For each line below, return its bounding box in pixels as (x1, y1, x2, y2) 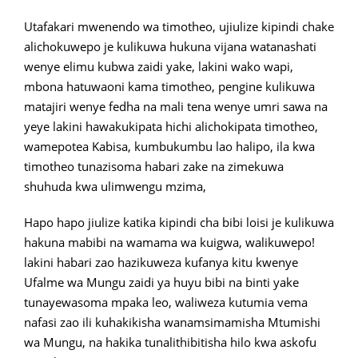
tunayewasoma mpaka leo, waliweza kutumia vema (24, 294, 308, 311)
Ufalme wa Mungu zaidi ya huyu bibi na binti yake (24, 274, 299, 291)
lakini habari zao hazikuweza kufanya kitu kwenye (24, 254, 298, 271)
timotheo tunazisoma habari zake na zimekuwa (24, 158, 284, 175)
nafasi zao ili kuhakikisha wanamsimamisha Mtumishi (24, 314, 320, 331)
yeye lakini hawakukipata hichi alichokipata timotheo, (24, 118, 318, 135)
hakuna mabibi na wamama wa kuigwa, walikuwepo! (24, 234, 315, 251)
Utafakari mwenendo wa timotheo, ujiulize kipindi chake (24, 18, 334, 35)
